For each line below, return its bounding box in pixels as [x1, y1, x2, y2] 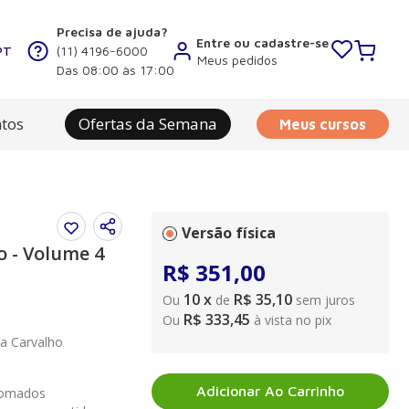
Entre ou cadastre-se [196, 35, 329, 51]
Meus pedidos [197, 51, 278, 68]
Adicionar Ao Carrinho [196, 383, 344, 400]
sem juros [296, 291, 355, 309]
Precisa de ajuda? [57, 24, 168, 39]
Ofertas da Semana [78, 113, 217, 134]
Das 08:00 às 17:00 [57, 62, 174, 78]
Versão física [182, 223, 276, 243]
